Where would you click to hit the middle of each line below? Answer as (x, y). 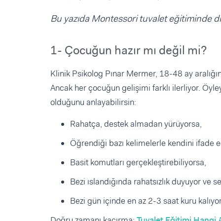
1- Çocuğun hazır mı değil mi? (129, 51)
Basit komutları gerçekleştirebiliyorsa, (138, 163)
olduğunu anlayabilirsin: (93, 102)
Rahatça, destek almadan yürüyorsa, (136, 124)
